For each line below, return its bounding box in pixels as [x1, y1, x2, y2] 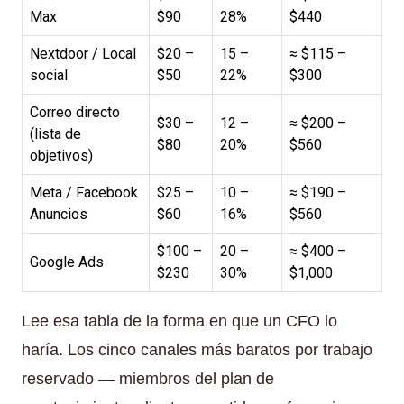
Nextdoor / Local [30, 44, 136, 62]
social [30, 66, 68, 84]
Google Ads [30, 252, 104, 271]
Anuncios [30, 205, 87, 223]
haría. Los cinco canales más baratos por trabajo [22, 340, 372, 359]
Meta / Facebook [30, 183, 138, 201]
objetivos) [30, 146, 93, 164]
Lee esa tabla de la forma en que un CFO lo [22, 311, 337, 330]
